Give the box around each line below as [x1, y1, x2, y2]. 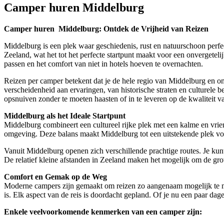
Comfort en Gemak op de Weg [4, 172, 107, 181]
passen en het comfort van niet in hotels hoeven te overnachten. [4, 59, 203, 68]
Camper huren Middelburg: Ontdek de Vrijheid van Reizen [4, 24, 208, 33]
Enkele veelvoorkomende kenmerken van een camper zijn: [4, 207, 202, 216]
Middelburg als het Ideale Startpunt [4, 111, 125, 120]
